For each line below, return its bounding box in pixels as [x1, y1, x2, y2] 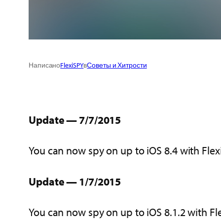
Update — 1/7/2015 [29, 174, 121, 188]
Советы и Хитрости [87, 60, 147, 70]
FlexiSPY [60, 60, 84, 70]
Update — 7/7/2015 [29, 112, 121, 127]
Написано [29, 60, 61, 70]
